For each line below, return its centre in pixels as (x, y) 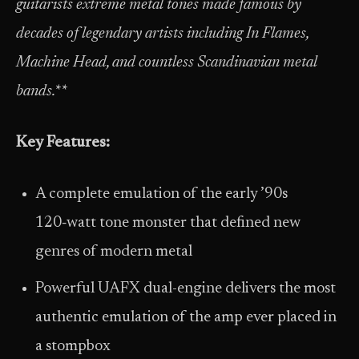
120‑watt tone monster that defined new (168, 223)
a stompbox (73, 346)
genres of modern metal (114, 252)
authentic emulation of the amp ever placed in (186, 317)
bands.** (41, 92)
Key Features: (63, 143)
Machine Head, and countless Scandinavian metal (167, 63)
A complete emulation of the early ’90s (161, 194)
